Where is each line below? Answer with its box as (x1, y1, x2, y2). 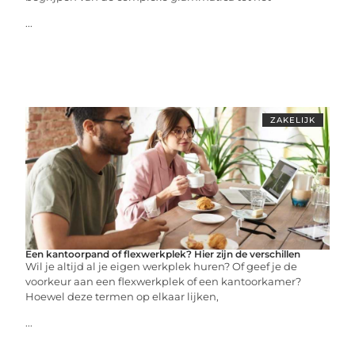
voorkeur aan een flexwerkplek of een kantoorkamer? (25, 275, 302, 288)
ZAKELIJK (269, 115, 315, 125)
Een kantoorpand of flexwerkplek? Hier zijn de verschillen (25, 248, 301, 260)
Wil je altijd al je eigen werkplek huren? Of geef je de (25, 260, 298, 273)
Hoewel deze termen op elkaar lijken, (25, 290, 219, 303)
